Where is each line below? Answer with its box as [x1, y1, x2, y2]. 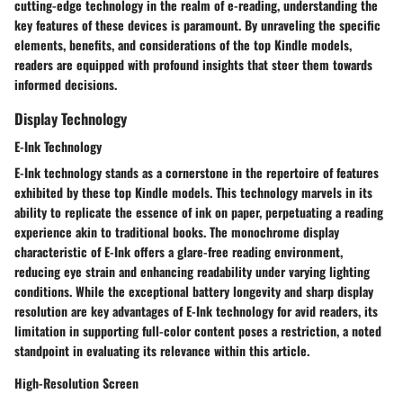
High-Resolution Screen [14, 373, 139, 393]
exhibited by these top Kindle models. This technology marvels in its [14, 183, 372, 202]
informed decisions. [14, 75, 117, 94]
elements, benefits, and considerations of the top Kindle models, [14, 35, 352, 55]
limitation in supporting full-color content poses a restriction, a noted [14, 321, 381, 341]
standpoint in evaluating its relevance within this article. [14, 341, 309, 361]
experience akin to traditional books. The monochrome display [14, 222, 339, 242]
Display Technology [14, 107, 127, 130]
